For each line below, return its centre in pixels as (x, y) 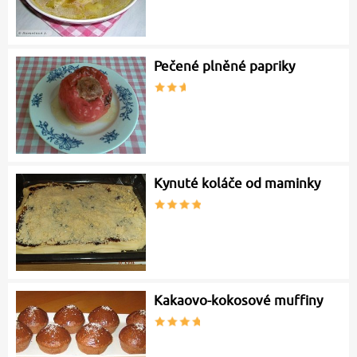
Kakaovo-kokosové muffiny (239, 301)
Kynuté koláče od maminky (237, 184)
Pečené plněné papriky (225, 67)
